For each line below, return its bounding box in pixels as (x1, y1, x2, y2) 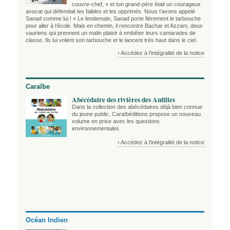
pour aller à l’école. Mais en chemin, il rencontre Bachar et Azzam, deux (26, 23, 203, 29)
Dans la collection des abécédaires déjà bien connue (72, 104, 202, 110)
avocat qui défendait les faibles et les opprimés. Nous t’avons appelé (26, 8, 195, 15)
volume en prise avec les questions (72, 118, 160, 125)
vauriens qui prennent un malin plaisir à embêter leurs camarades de (26, 30, 196, 36)
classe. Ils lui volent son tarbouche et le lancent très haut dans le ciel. (26, 37, 197, 44)
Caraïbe (26, 82, 50, 90)
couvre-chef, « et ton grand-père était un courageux (72, 1, 201, 8)
